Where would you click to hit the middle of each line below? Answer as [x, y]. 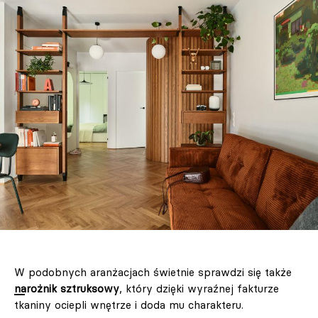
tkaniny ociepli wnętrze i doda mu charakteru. [129, 305]
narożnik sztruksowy [67, 288]
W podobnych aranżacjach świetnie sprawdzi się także [153, 272]
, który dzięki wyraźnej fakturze [199, 288]
